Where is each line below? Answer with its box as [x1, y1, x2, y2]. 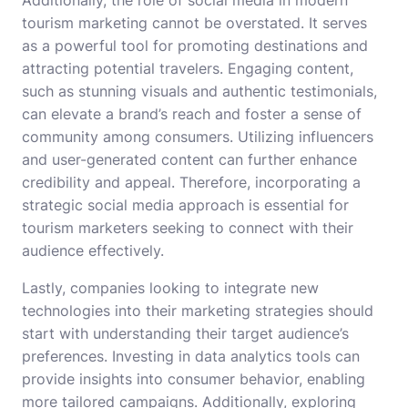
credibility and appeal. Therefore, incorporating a [22, 173, 361, 192]
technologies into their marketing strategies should [22, 301, 373, 321]
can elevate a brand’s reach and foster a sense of [22, 105, 362, 124]
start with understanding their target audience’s [22, 324, 349, 343]
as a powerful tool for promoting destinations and [22, 36, 368, 56]
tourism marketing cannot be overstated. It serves [22, 14, 367, 33]
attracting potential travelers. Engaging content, [22, 59, 353, 78]
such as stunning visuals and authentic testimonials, [22, 82, 377, 101]
